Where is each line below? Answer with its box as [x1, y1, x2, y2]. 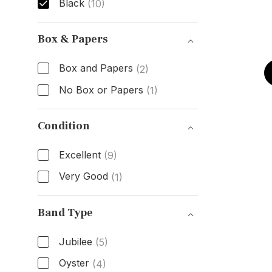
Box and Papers [58, 61, 133, 74]
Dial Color [36, 16, 103, 34]
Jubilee [58, 235, 92, 248]
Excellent [58, 148, 101, 161]
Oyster [58, 257, 89, 270]
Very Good [58, 170, 108, 183]
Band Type [37, 206, 93, 220]
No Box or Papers [58, 83, 143, 96]
